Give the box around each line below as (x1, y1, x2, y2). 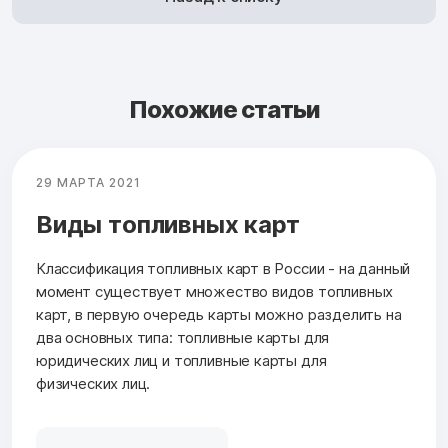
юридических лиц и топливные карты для (36, 351, 327, 370)
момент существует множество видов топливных (36, 282, 394, 301)
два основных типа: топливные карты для (36, 328, 330, 347)
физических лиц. (36, 374, 151, 393)
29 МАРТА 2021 (36, 175, 141, 190)
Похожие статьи (128, 95, 320, 124)
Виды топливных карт (36, 210, 300, 239)
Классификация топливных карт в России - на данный (36, 259, 411, 278)
